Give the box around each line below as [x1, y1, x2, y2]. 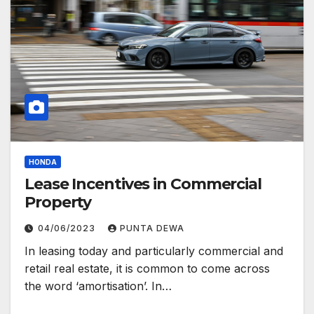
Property [25, 193, 92, 212]
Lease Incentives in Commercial [25, 175, 261, 194]
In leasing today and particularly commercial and [25, 244, 283, 259]
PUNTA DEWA [120, 223, 184, 234]
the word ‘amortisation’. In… [25, 279, 172, 294]
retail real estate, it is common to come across [25, 261, 270, 276]
